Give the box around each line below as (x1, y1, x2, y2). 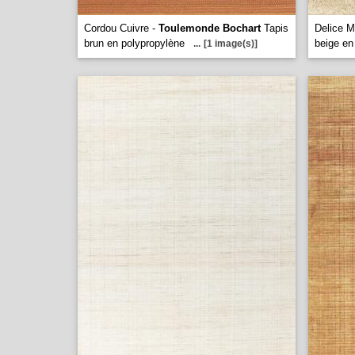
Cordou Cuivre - (84, 22, 158, 34)
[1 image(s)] (204, 38, 258, 49)
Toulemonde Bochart (158, 22, 261, 34)
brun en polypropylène (84, 37, 185, 49)
